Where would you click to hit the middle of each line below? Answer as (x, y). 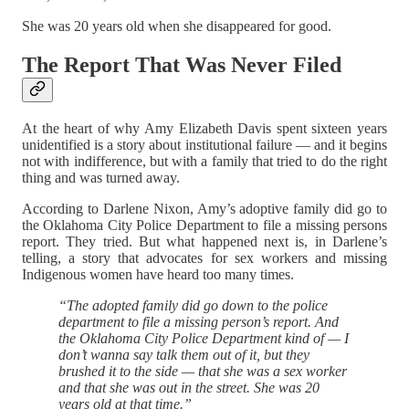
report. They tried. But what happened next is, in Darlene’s (204, 242)
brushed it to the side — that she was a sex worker (203, 372)
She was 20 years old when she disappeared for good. (177, 26)
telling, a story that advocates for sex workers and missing (204, 258)
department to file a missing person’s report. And (199, 322)
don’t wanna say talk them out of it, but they (184, 355)
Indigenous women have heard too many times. (158, 275)
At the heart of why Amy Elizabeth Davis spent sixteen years (204, 129)
